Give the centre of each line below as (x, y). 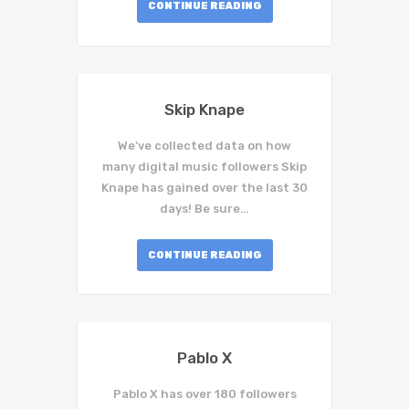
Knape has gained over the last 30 (204, 187)
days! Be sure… (204, 208)
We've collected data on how (204, 145)
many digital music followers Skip (204, 166)
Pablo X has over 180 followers (204, 394)
